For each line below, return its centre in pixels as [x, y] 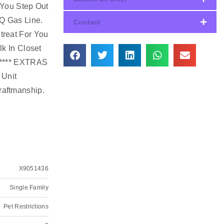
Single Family [29, 187]
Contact [87, 22]
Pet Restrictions [26, 206]
